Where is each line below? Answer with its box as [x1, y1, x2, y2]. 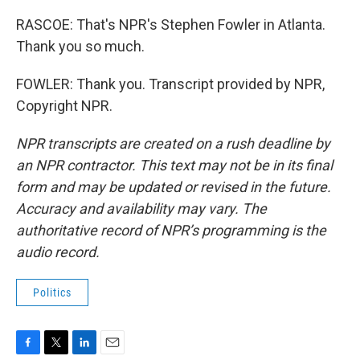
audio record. [16, 243, 100, 260]
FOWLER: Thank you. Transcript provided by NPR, [16, 76, 325, 92]
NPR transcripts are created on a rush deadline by [16, 135, 330, 152]
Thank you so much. [16, 38, 145, 55]
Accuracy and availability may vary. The [16, 200, 267, 217]
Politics [33, 286, 72, 299]
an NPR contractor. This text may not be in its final [16, 157, 333, 174]
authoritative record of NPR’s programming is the [16, 222, 326, 239]
